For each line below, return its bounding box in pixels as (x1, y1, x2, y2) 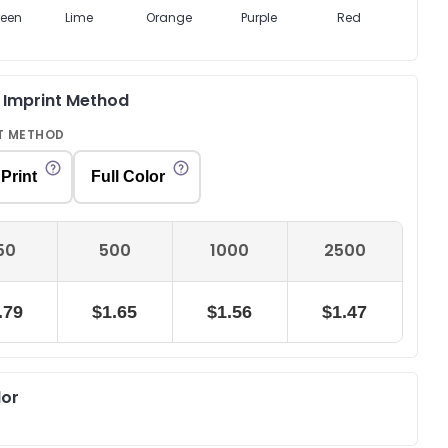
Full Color (90, 168, 165, 186)
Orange (145, 9, 192, 26)
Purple (240, 9, 277, 26)
